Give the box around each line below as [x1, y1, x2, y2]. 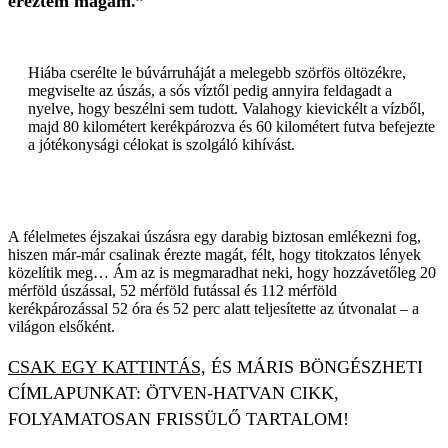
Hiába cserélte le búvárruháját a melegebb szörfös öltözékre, [28, 64, 406, 82]
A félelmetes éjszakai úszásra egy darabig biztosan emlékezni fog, [8, 228, 421, 246]
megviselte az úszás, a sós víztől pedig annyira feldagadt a [28, 82, 392, 100]
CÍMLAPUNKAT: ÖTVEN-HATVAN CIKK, [8, 383, 339, 404]
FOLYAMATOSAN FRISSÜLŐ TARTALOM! [8, 409, 349, 430]
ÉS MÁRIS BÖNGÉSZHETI [206, 357, 423, 378]
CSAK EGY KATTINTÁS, [8, 357, 206, 378]
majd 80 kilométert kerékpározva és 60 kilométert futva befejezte [28, 118, 435, 136]
